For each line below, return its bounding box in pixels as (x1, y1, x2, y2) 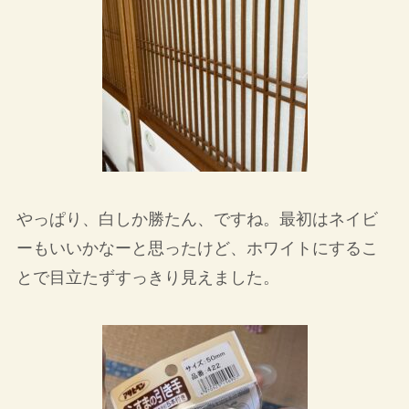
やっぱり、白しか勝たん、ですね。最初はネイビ (16, 209, 378, 228)
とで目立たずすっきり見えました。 (16, 267, 279, 287)
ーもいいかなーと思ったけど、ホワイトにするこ (16, 238, 378, 257)
